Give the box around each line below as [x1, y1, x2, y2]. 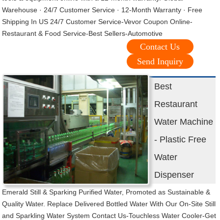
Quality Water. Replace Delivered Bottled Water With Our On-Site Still [2, 200, 216, 208]
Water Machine [154, 117, 214, 127]
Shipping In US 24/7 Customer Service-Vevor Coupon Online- [2, 18, 193, 26]
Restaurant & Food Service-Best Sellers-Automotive [2, 29, 163, 38]
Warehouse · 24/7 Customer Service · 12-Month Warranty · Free [2, 6, 203, 14]
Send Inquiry [137, 56, 183, 67]
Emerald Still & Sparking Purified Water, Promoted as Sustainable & [2, 188, 211, 196]
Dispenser [154, 170, 194, 180]
